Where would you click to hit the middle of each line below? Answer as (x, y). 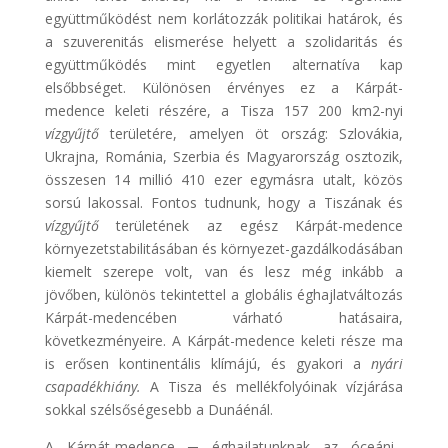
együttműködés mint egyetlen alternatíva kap (224, 64)
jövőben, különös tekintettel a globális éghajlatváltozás (224, 294)
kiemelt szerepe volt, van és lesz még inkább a (224, 271)
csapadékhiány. (97, 386)
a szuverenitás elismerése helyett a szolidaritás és (224, 41)
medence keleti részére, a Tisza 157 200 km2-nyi (224, 110)
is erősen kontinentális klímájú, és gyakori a (208, 363)
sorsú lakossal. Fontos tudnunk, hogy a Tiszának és (224, 202)
